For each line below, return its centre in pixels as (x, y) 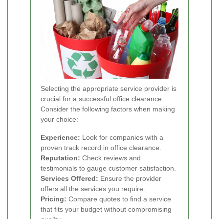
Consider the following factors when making (108, 109)
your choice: (59, 119)
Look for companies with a (122, 137)
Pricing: (54, 199)
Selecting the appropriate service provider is (109, 88)
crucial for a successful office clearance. (102, 99)
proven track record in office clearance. (101, 147)
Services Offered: (69, 178)
